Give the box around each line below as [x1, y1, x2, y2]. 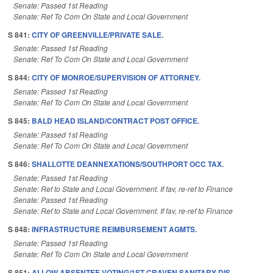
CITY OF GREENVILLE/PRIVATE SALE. [32, 29, 163, 40]
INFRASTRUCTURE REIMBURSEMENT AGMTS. [32, 223, 197, 235]
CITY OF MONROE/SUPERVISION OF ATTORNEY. [32, 72, 200, 83]
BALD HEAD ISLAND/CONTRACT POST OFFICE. [32, 115, 199, 127]
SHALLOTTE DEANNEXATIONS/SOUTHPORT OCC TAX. [32, 158, 224, 169]
